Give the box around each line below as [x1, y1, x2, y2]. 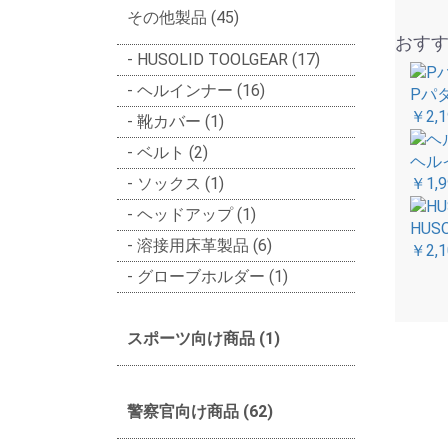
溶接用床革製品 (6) [137, 235, 272, 255]
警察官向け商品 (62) [127, 401, 273, 421]
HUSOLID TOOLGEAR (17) [137, 49, 320, 69]
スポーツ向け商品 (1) [127, 328, 280, 348]
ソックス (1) [137, 173, 224, 193]
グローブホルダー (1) [137, 266, 288, 286]
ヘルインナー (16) [137, 80, 265, 100]
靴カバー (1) [137, 111, 224, 131]
